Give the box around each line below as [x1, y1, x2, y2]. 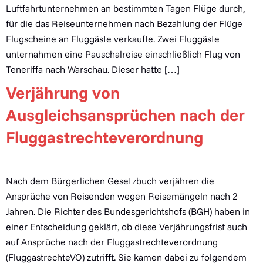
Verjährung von [6, 82, 120, 103]
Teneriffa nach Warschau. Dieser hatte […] [6, 63, 180, 75]
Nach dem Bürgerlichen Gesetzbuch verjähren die [6, 175, 214, 187]
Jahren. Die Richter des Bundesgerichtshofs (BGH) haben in [6, 205, 250, 217]
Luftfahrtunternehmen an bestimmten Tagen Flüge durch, [6, 2, 245, 14]
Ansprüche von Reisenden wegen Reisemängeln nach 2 [6, 190, 238, 202]
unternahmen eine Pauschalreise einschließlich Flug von [6, 48, 240, 60]
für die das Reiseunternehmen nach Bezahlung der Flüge [6, 18, 242, 29]
